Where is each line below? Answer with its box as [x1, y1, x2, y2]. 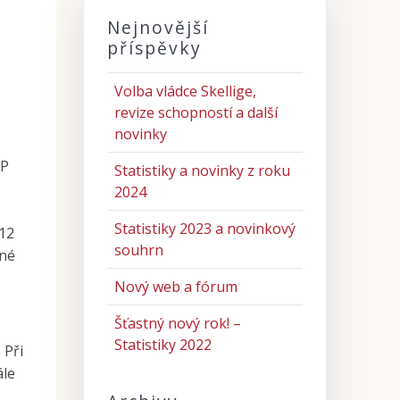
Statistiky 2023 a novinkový [113, 219, 296, 239]
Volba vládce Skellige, [113, 81, 256, 102]
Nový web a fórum [113, 277, 237, 297]
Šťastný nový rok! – [113, 313, 241, 334]
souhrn [113, 240, 163, 261]
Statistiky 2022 [113, 335, 212, 355]
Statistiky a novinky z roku [113, 161, 290, 181]
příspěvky [106, 36, 202, 61]
